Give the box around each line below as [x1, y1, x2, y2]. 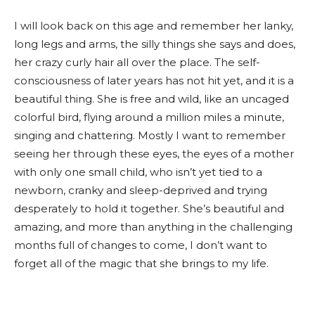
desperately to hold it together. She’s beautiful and [14, 202, 284, 215]
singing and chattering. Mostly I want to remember [14, 129, 285, 142]
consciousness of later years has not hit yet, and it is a [14, 74, 294, 87]
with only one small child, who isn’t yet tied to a [14, 165, 262, 179]
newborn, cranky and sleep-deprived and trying [14, 184, 267, 197]
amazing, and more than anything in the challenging [14, 220, 292, 233]
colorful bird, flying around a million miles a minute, [14, 110, 284, 124]
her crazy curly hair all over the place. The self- [14, 56, 260, 69]
